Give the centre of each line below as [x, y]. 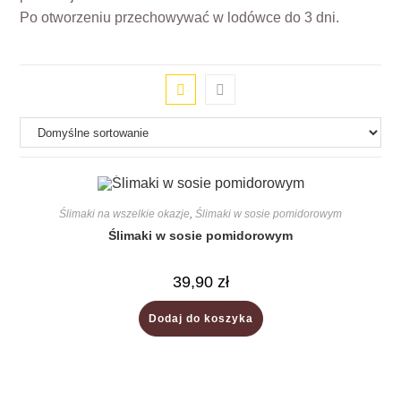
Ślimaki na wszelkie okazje [124, 213]
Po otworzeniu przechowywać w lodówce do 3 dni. [180, 17]
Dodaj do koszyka [200, 318]
